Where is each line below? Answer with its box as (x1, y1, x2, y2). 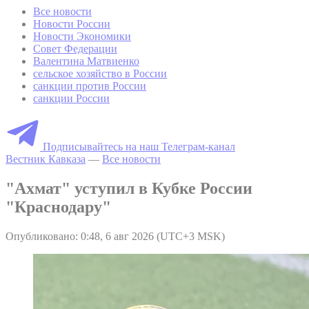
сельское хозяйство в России (33, 67, 167, 79)
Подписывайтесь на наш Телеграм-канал (43, 140, 235, 152)
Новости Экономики (33, 30, 131, 42)
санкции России (33, 92, 110, 104)
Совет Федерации (33, 42, 117, 54)
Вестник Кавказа (6, 152, 86, 165)
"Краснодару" (6, 197, 111, 216)
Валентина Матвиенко (33, 54, 139, 67)
